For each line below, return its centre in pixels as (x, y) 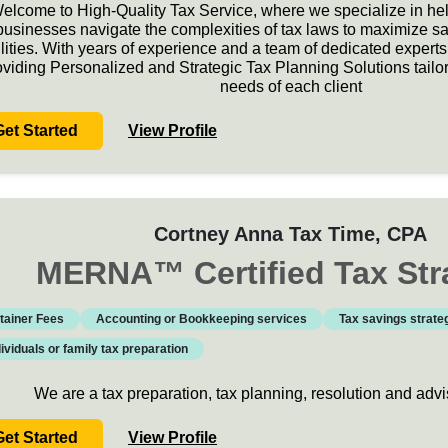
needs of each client (290, 86)
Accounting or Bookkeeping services (201, 319)
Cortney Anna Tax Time (265, 234)
